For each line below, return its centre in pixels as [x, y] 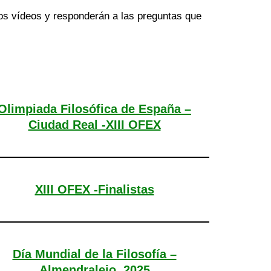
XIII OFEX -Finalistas [94, 190]
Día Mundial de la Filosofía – [94, 254]
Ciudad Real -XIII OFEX [94, 125]
